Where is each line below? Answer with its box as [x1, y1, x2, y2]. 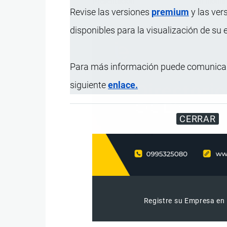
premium [152, 6, 189, 17]
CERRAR [179, 113, 216, 124]
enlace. [108, 79, 138, 90]
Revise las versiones [70, 6, 152, 17]
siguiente [70, 79, 108, 90]
